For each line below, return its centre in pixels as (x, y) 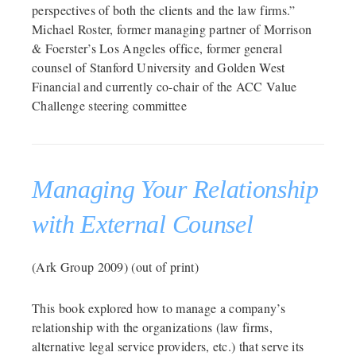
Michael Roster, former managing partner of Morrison (172, 29)
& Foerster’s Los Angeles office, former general (157, 48)
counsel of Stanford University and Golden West (159, 67)
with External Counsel (143, 224)
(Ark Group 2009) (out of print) (115, 266)
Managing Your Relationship (175, 189)
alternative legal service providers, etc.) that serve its (168, 346)
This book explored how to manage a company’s (159, 308)
